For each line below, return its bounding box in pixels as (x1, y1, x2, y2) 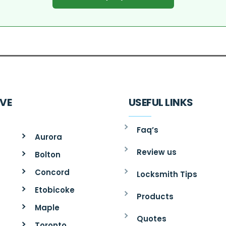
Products (137, 191, 174, 202)
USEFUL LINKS (128, 95, 193, 109)
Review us (137, 146, 177, 157)
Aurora (34, 131, 62, 142)
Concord (34, 166, 70, 178)
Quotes (137, 213, 167, 224)
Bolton (34, 149, 61, 160)
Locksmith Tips (137, 168, 198, 180)
